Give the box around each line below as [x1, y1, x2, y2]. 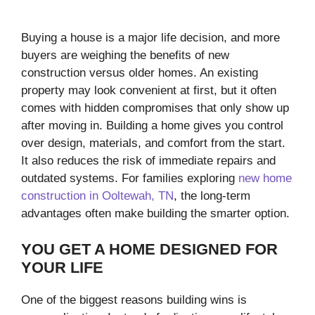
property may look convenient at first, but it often [21, 84, 276, 98]
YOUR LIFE [21, 258, 103, 276]
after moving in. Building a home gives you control [21, 119, 283, 133]
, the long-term [174, 189, 250, 203]
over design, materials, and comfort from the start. [21, 136, 285, 150]
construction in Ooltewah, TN [21, 189, 174, 203]
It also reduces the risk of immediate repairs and [21, 154, 276, 168]
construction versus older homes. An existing [21, 66, 258, 80]
